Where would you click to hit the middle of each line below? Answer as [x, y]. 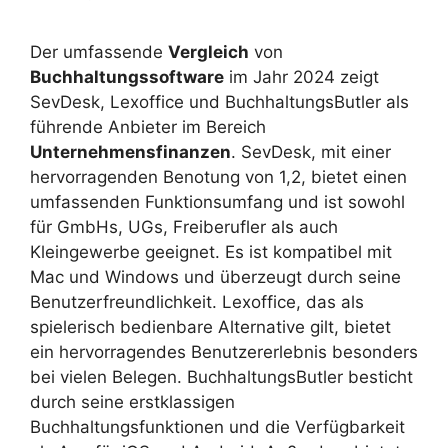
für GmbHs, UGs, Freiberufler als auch [184, 226]
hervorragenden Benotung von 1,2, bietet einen [218, 176]
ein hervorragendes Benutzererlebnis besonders [224, 351]
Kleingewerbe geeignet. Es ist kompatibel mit [211, 251]
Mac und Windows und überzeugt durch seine [215, 276]
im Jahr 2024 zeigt [301, 76]
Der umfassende [99, 51]
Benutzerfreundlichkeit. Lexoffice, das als [197, 301]
